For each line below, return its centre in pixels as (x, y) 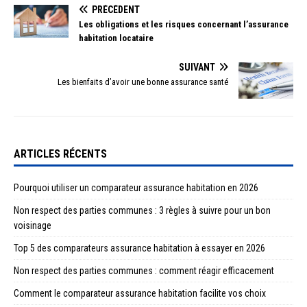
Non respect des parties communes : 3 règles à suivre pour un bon (142, 211)
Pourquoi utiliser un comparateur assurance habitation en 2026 (136, 188)
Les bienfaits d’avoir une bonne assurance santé (143, 82)
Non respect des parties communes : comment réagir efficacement (144, 271)
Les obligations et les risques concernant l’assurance (184, 24)
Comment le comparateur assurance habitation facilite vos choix (140, 294)
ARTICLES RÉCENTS (60, 154)
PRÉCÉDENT (116, 9)
